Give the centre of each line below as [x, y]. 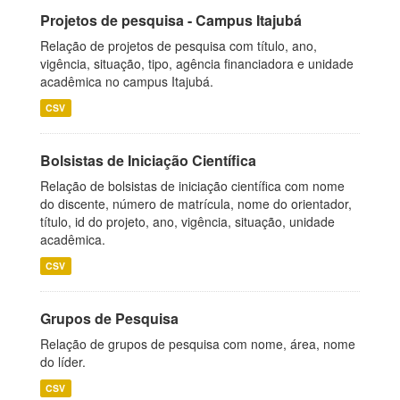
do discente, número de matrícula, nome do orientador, [196, 204]
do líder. [63, 362]
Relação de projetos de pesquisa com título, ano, [179, 46]
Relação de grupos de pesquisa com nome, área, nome [198, 344]
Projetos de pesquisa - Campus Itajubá [171, 20]
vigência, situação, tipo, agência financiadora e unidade [197, 63]
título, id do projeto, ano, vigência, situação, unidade [187, 221]
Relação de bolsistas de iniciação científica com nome [192, 186]
